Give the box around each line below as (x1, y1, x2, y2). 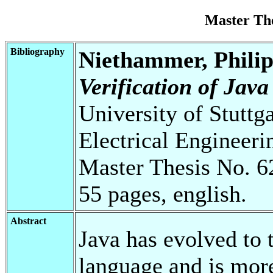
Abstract (10, 215, 46, 226)
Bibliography (10, 46, 65, 57)
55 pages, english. (79, 180, 247, 207)
